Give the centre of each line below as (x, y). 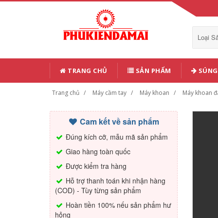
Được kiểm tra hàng (95, 166)
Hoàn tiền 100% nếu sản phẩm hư (118, 205)
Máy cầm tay (109, 93)
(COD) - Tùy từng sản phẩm (98, 190)
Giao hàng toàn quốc (97, 151)
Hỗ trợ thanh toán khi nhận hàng (115, 181)
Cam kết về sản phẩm (119, 121)
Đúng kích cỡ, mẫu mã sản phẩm (116, 137)
